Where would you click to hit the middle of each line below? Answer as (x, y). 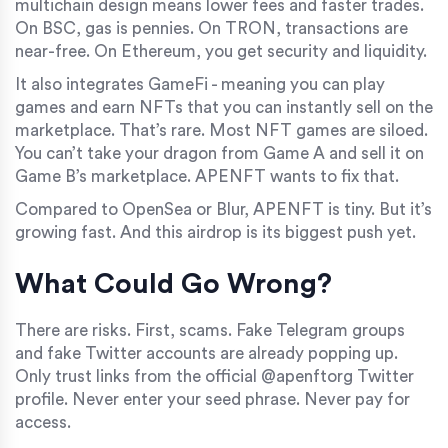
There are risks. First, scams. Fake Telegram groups (210, 330)
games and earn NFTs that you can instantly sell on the (224, 107)
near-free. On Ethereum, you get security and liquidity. (221, 51)
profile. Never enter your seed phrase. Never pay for (212, 399)
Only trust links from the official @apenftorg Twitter (214, 376)
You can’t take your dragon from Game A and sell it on (219, 153)
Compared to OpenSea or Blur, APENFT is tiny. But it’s (223, 209)
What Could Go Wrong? (173, 283)
